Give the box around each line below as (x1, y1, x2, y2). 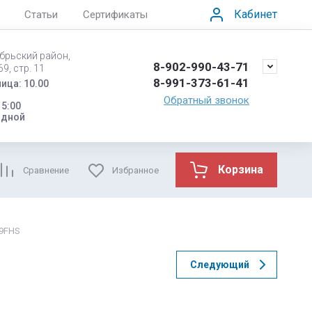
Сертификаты (83, 8, 148, 21)
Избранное (112, 164, 159, 175)
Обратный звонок (164, 93, 249, 107)
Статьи (24, 8, 58, 21)
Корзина (218, 163, 263, 176)
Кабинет (234, 8, 277, 21)
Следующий (190, 259, 249, 270)
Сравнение (23, 164, 69, 175)
